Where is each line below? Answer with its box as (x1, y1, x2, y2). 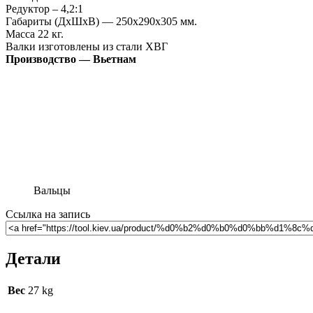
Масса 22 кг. (6, 28, 64, 41)
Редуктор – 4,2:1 (6, 3, 83, 15)
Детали (6, 249, 61, 268)
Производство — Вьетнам (6, 53, 136, 66)
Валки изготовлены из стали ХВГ (6, 41, 168, 53)
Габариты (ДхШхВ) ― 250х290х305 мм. (6, 15, 197, 28)
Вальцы (34, 184, 71, 197)
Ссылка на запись (6, 208, 90, 221)
